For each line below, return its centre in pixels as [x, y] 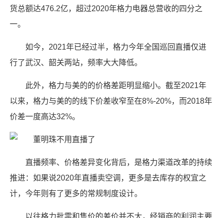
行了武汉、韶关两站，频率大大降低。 [76, 63]
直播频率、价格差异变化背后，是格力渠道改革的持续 [119, 162]
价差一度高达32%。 [45, 117]
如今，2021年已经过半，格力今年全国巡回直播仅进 [116, 47]
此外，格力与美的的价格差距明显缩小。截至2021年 [116, 85]
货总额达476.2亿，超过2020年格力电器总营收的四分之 [106, 9]
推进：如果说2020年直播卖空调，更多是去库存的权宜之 [108, 178]
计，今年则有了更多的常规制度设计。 [76, 193]
